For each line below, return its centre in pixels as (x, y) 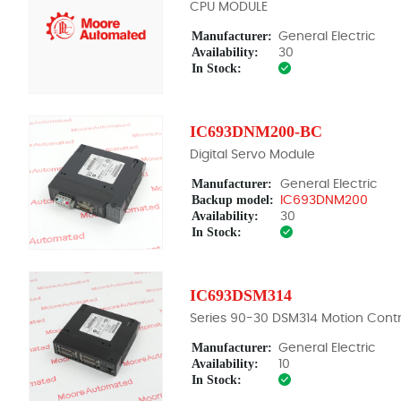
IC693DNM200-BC (256, 132)
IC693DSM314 (241, 296)
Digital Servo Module (252, 155)
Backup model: (233, 200)
